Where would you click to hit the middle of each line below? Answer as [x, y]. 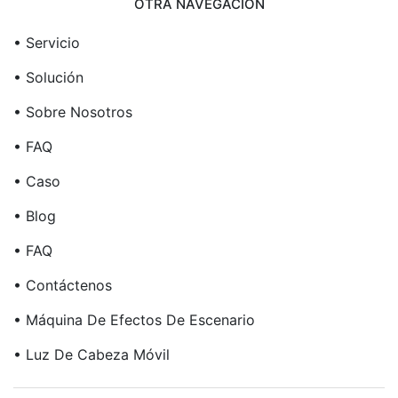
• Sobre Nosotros [73, 111]
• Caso [37, 181]
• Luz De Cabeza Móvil [92, 354]
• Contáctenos [63, 285]
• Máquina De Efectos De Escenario [134, 319]
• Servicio [47, 42]
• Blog [35, 215]
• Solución [48, 77]
